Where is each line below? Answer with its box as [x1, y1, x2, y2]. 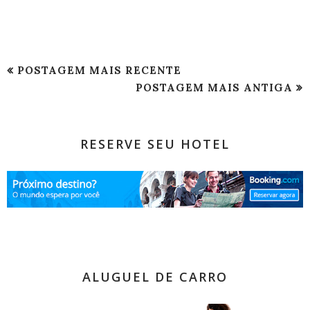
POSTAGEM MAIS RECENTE [17, 63, 181, 77]
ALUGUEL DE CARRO [82, 268, 228, 285]
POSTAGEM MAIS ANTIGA [136, 80, 293, 94]
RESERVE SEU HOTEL [80, 135, 230, 152]
